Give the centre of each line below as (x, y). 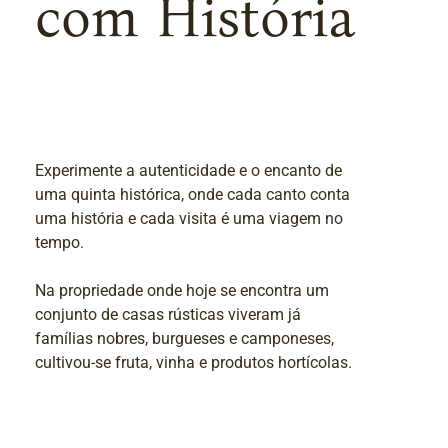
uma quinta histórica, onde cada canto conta (193, 194)
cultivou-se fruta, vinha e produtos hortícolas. (194, 362)
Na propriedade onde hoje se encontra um (182, 290)
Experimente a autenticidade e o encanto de (189, 170)
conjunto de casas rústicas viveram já (168, 314)
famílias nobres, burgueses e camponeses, (185, 338)
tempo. (60, 242)
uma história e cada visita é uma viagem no (189, 218)
